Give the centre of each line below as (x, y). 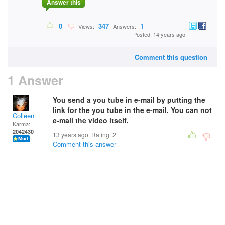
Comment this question (171, 57)
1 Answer (35, 80)
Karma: (21, 124)
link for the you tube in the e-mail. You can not (132, 110)
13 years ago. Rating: (83, 134)
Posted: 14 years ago (159, 34)
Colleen (23, 115)
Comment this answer (84, 144)
